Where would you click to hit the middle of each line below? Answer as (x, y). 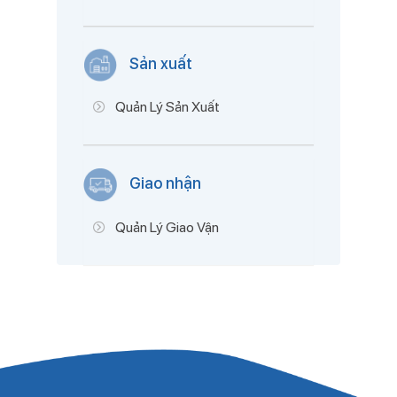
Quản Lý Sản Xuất (167, 107)
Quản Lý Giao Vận (167, 228)
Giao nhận (163, 183)
